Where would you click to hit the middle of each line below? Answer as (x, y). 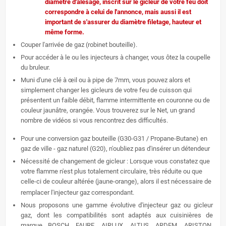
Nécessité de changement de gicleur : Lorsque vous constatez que (115, 161)
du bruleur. (35, 68)
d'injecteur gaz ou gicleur (176, 205)
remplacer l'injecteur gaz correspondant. (77, 193)
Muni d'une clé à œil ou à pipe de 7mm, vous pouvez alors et (105, 80)
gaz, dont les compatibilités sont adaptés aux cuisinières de (117, 215)
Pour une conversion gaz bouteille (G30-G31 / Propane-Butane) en (114, 139)
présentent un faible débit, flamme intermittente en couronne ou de (115, 100)
